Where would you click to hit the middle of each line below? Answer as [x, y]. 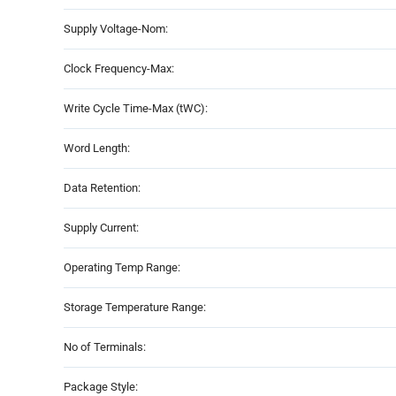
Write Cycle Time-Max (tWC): [136, 108]
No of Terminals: [105, 346]
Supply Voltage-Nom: [116, 28]
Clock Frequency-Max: [119, 68]
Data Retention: [102, 187]
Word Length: [97, 148]
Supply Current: [101, 227]
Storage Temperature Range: [135, 307]
